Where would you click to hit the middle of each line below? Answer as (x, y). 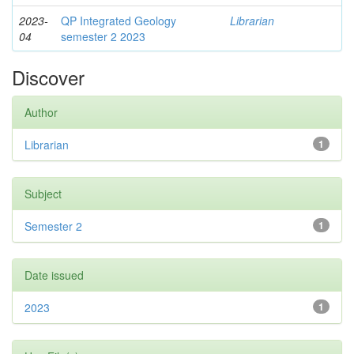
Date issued (54, 275)
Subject (43, 193)
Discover (48, 77)
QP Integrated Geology (119, 20)
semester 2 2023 (103, 36)
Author (41, 112)
